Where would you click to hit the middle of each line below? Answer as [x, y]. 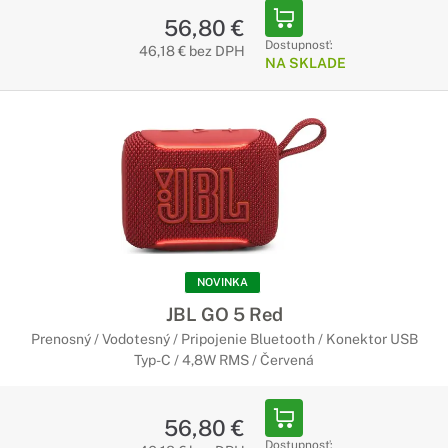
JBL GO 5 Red [224, 314]
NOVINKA [222, 282]
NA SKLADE [305, 63]
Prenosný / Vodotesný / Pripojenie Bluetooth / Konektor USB [224, 339]
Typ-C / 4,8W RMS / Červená [224, 360]
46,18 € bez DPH [191, 51]
